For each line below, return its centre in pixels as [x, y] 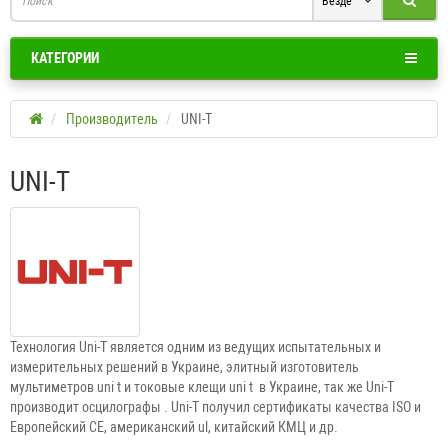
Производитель [112, 119]
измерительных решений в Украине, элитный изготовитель [184, 367]
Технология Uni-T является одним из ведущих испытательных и [195, 347]
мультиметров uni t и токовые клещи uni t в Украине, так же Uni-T [202, 387]
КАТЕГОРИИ [65, 58]
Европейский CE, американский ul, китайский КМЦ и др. [174, 427]
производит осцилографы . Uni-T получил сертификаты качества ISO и [215, 407]
